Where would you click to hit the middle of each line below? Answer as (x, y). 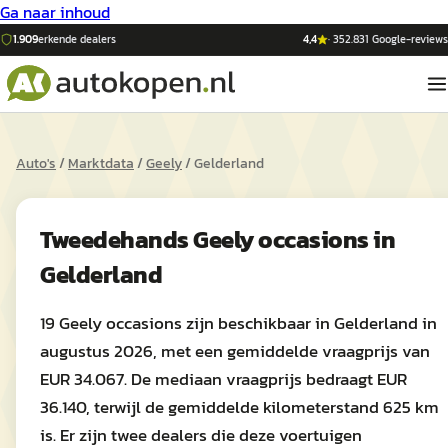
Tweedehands (116, 239)
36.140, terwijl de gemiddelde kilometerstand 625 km (239, 407)
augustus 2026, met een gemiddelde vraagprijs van (235, 351)
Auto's (36, 163)
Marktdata (101, 163)
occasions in (326, 239)
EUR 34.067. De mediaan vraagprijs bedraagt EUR (223, 379)
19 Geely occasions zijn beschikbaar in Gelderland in (238, 323)
